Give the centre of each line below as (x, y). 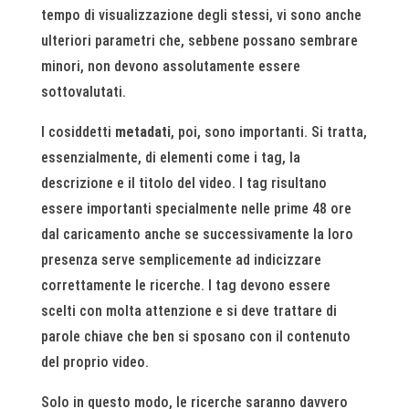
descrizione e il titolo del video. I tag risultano (184, 183)
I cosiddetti (78, 131)
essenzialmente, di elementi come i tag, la (170, 157)
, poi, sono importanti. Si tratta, (268, 131)
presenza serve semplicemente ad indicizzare (181, 259)
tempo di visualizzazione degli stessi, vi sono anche (201, 15)
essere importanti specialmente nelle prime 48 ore (196, 208)
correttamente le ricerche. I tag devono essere (185, 285)
